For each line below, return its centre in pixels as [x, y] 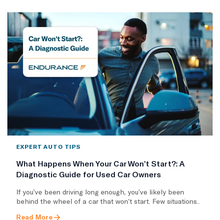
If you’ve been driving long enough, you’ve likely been [100, 192]
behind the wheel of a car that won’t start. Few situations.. [108, 201]
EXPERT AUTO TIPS [49, 146]
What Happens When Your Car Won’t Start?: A [100, 163]
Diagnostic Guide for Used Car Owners [89, 174]
